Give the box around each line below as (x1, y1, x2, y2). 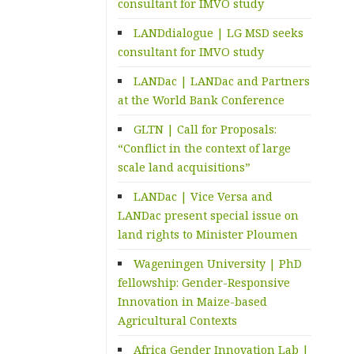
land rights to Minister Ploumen (118, 226, 299, 242)
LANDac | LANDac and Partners (134, 73, 311, 88)
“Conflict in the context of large (118, 140, 292, 156)
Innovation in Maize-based (118, 293, 268, 309)
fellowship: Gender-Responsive (118, 274, 291, 290)
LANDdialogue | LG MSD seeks (134, 24, 304, 40)
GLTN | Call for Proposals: (134, 121, 277, 137)
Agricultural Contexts (118, 312, 238, 328)
